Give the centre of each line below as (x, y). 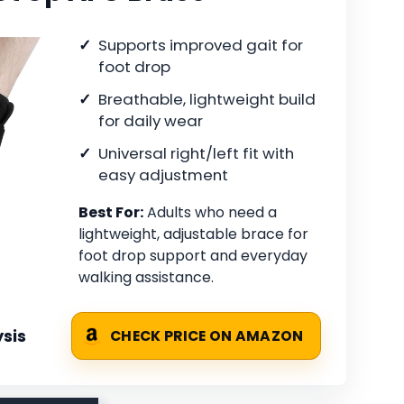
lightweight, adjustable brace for (193, 234)
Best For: (111, 213)
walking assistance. (146, 278)
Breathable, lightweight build (207, 100)
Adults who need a (210, 213)
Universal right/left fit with (196, 154)
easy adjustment (163, 175)
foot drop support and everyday (193, 256)
